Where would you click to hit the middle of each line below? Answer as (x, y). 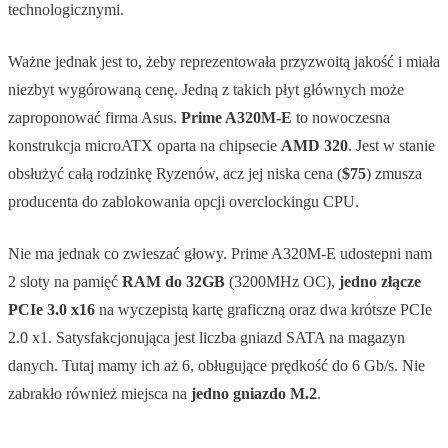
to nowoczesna (341, 117)
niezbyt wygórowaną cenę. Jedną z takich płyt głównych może (206, 89)
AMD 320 (314, 145)
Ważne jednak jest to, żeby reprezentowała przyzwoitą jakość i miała (224, 61)
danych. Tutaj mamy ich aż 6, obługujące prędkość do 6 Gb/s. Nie (216, 365)
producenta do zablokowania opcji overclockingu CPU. (183, 201)
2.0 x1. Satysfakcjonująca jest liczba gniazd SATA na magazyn (206, 337)
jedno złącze (380, 281)
